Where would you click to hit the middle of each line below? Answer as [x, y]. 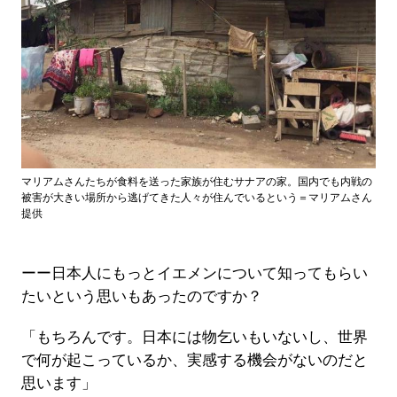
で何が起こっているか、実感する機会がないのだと [194, 361]
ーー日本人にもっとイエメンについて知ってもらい [194, 274]
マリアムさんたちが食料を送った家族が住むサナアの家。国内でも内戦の [196, 182]
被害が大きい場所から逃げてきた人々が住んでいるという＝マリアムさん [196, 198]
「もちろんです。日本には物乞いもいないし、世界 [194, 338]
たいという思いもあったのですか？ [141, 297]
